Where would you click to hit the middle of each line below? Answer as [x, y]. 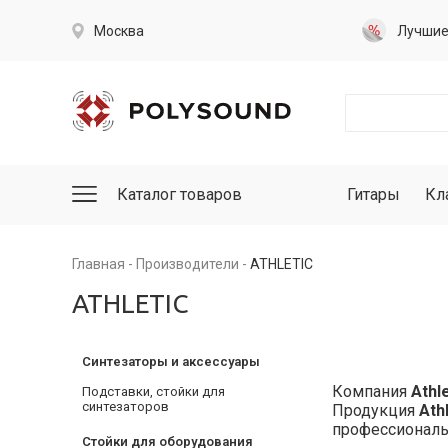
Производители [187, 264]
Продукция [375, 411]
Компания [371, 392]
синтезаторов [125, 406]
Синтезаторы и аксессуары [171, 361]
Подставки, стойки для [153, 391]
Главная [98, 264]
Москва [119, 30]
